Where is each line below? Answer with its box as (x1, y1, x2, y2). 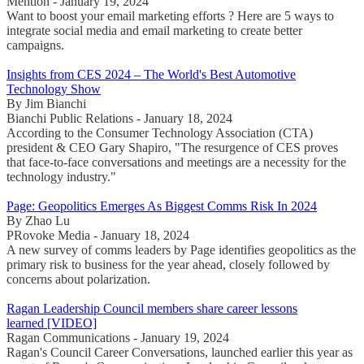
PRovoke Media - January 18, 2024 (6, 227, 189, 242)
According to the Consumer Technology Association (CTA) (6, 125, 313, 140)
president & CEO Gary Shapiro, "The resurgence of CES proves (6, 140, 338, 154)
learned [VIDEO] (6, 315, 97, 330)
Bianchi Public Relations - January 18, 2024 (6, 110, 232, 125)
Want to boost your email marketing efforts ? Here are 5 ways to (6, 8, 334, 23)
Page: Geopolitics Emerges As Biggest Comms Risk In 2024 (6, 198, 317, 213)
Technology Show (6, 81, 101, 96)
